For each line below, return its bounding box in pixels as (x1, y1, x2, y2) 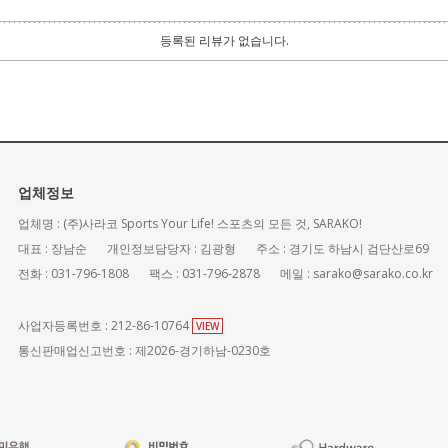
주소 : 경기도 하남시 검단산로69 (256, 239, 429, 257)
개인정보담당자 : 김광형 (107, 239, 236, 257)
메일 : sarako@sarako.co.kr (280, 264, 433, 282)
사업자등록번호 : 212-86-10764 (18, 316, 192, 334)
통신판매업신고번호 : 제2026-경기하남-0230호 (18, 341, 271, 359)
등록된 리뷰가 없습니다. (159, 31, 289, 49)
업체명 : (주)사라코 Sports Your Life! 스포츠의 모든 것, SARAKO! (18, 214, 362, 232)
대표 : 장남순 (18, 239, 87, 257)
